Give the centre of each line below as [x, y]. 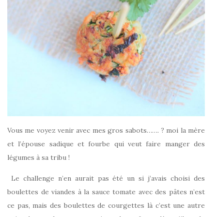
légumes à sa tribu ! [39, 158]
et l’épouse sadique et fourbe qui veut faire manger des [106, 144]
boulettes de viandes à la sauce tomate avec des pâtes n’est [106, 192]
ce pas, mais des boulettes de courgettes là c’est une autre [106, 206]
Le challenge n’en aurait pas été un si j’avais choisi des [106, 178]
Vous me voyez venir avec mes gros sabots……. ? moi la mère [106, 131]
